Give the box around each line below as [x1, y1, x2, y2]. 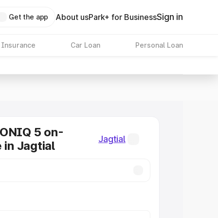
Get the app [8, 13, 49, 21]
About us [55, 12, 89, 22]
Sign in [157, 12, 183, 22]
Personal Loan [135, 41, 183, 49]
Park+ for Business [89, 12, 157, 22]
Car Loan [70, 41, 100, 49]
